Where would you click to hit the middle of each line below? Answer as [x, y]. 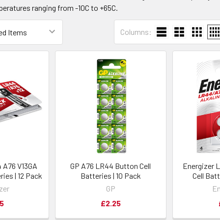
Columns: [136, 32]
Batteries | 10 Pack [110, 175]
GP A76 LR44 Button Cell [111, 165]
